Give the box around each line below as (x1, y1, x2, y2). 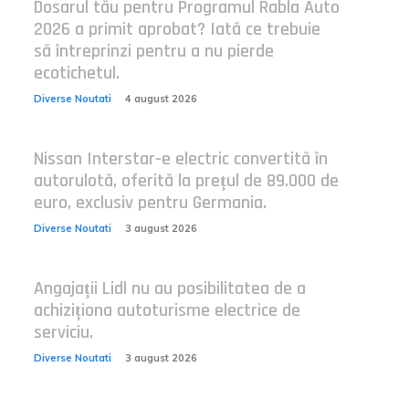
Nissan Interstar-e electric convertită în (33, 147, 328, 171)
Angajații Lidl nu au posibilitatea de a (33, 277, 306, 300)
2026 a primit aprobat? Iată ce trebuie (33, 17, 320, 41)
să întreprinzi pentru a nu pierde (33, 39, 274, 63)
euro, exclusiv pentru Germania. (33, 191, 267, 215)
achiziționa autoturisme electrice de (33, 299, 300, 322)
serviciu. (33, 320, 93, 344)
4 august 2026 (124, 92, 197, 105)
